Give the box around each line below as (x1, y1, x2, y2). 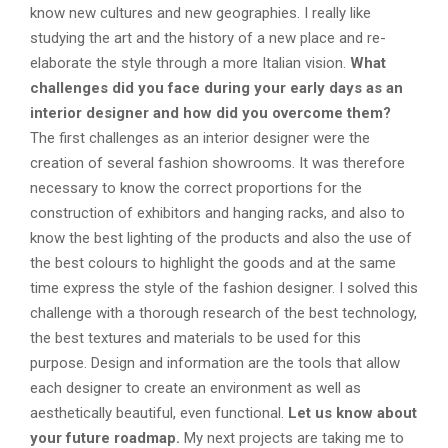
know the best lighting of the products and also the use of (30, 228, 412, 247)
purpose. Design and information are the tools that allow (30, 353, 400, 372)
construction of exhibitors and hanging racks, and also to (30, 203, 405, 222)
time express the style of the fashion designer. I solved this (30, 278, 418, 297)
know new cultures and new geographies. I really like (30, 3, 371, 22)
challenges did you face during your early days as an (30, 78, 403, 97)
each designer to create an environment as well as (30, 378, 361, 397)
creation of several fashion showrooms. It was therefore (30, 153, 405, 172)
